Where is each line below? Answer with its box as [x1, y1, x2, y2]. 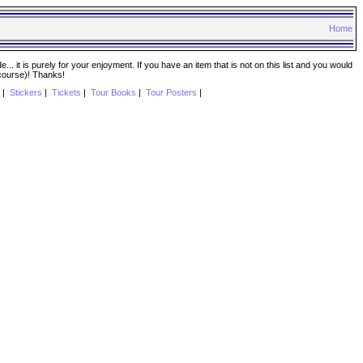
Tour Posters [145, 88, 197, 98]
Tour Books [90, 88, 136, 98]
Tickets [51, 88, 81, 98]
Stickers [9, 88, 42, 98]
